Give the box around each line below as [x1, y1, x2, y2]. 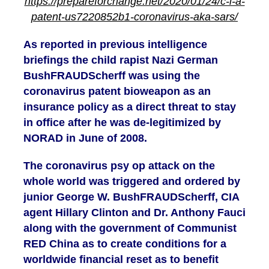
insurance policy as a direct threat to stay [23, 101, 236, 113]
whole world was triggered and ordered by [23, 175, 240, 188]
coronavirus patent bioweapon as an [23, 85, 211, 98]
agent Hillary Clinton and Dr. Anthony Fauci [23, 207, 246, 219]
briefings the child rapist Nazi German [23, 54, 218, 67]
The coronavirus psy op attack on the [23, 160, 215, 172]
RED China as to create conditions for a [23, 238, 226, 250]
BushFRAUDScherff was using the [23, 70, 200, 82]
